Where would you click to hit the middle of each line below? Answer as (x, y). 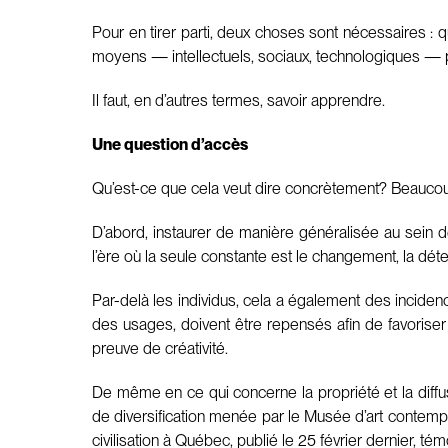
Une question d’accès (170, 144)
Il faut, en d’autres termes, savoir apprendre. (238, 100)
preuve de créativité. (160, 348)
